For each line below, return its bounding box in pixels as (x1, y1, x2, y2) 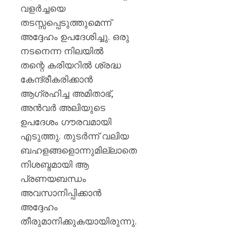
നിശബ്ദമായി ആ (20, 158, 89, 170)
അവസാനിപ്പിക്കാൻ (20, 186, 101, 199)
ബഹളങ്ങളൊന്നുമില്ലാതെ (20, 144, 137, 156)
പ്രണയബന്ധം (20, 172, 86, 184)
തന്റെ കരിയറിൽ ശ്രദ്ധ (20, 59, 121, 71)
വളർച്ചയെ (20, 2, 65, 14)
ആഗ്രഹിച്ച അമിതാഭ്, (20, 87, 113, 99)
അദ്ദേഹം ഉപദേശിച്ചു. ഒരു (20, 30, 129, 43)
